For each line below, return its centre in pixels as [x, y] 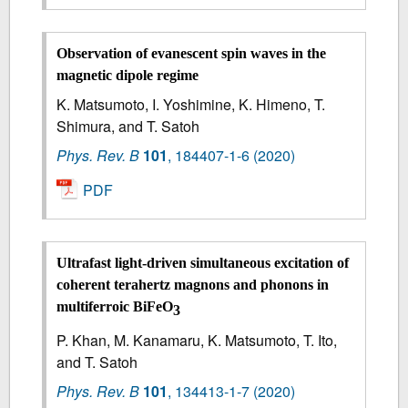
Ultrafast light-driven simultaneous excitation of [203, 263]
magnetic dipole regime [128, 75]
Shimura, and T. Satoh [128, 126]
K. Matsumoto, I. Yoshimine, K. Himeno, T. [191, 104]
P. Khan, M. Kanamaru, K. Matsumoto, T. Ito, [197, 340]
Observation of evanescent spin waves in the [192, 53]
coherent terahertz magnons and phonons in [193, 285]
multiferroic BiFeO [115, 307]
